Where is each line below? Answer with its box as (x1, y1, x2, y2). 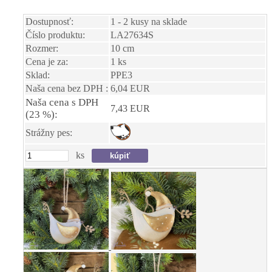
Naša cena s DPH (25, 96, 98, 108)
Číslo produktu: (25, 29, 85, 40)
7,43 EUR (110, 103, 150, 114)
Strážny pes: (25, 127, 72, 138)
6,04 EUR (110, 83, 150, 93)
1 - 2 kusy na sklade (110, 16, 187, 27)
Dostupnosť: (25, 16, 73, 27)
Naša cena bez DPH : (25, 83, 108, 93)
